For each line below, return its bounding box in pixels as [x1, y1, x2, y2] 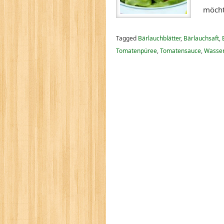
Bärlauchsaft [183, 34, 219, 43]
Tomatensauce [160, 46, 201, 55]
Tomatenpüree [116, 46, 157, 55]
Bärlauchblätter [138, 34, 180, 43]
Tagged [116, 34, 138, 43]
